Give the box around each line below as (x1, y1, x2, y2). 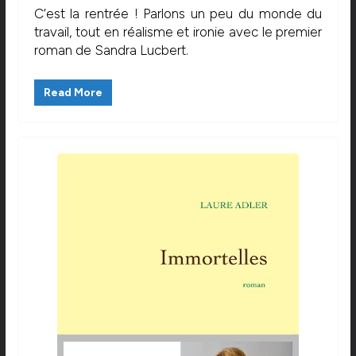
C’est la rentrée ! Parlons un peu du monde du (33, 5, 323, 21)
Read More (43, 86, 103, 100)
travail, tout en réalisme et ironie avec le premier (33, 23, 323, 40)
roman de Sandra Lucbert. (33, 41, 188, 58)
